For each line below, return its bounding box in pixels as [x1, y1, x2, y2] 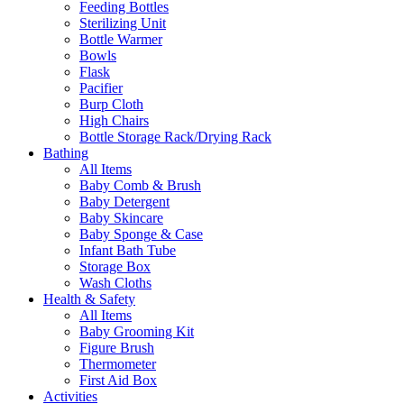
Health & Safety [43, 291, 135, 308]
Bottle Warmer [79, 32, 162, 48]
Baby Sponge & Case [79, 226, 203, 243]
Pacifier [79, 80, 123, 96]
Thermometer [79, 356, 156, 372]
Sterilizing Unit [79, 15, 166, 32]
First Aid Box [79, 372, 157, 389]
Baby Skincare [79, 210, 163, 226]
